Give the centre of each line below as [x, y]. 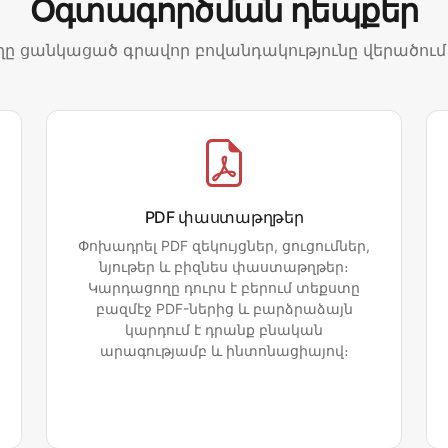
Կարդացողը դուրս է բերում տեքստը [224, 288]
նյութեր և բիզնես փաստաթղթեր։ [224, 267]
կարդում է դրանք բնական [224, 330]
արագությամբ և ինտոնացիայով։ [224, 351]
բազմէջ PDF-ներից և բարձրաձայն [224, 309]
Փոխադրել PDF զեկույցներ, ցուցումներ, [224, 246]
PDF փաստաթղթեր [224, 217]
